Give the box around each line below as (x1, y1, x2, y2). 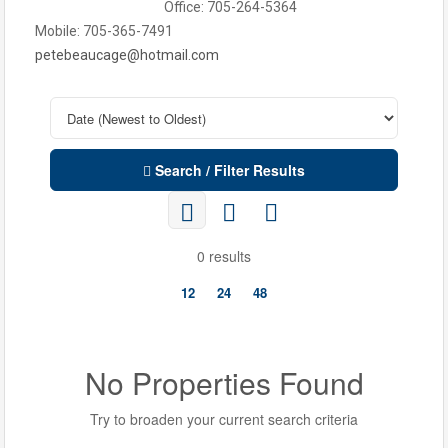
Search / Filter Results (155, 160, 305, 180)
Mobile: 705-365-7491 (35, 23, 173, 39)
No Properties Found (84, 361, 364, 404)
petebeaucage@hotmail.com (35, 47, 219, 63)
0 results (197, 246, 251, 266)
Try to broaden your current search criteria (90, 409, 358, 429)
